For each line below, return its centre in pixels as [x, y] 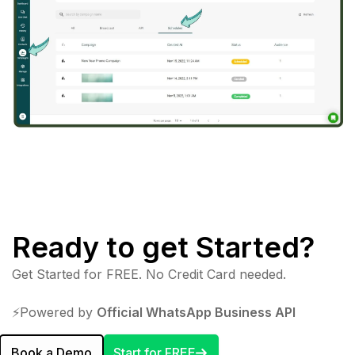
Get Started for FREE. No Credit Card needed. [149, 275]
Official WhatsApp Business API [196, 313]
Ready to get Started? [163, 248]
